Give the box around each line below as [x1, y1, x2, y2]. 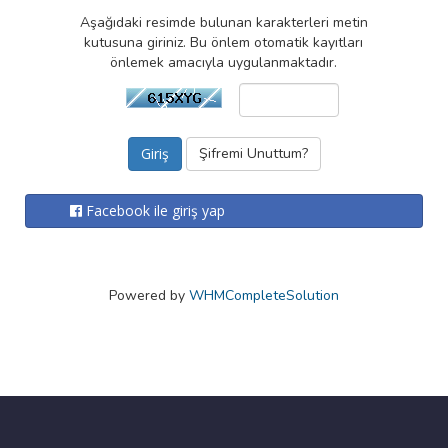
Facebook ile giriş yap [86, 201, 225, 220]
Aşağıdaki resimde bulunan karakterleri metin [79, 13, 368, 32]
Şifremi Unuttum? [198, 144, 308, 163]
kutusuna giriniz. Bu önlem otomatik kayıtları [84, 33, 364, 52]
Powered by [109, 286, 189, 305]
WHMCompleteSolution [189, 286, 339, 305]
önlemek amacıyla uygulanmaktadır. [110, 53, 338, 72]
